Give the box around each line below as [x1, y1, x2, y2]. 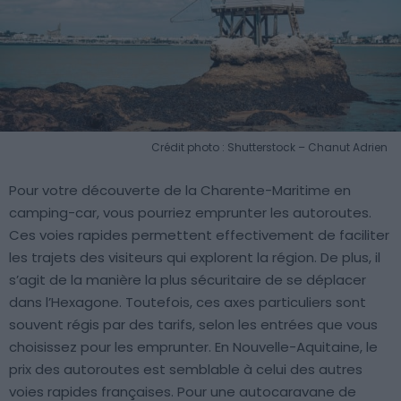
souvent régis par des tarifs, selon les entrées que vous [9, 314, 378, 334]
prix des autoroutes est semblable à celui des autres [9, 359, 363, 379]
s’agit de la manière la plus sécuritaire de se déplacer [9, 269, 366, 289]
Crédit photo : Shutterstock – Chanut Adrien [151, 139, 388, 155]
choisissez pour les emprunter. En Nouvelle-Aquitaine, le [9, 337, 378, 356]
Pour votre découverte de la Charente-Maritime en [9, 180, 351, 200]
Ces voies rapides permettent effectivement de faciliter [9, 225, 389, 244]
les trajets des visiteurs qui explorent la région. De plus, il [9, 247, 380, 267]
